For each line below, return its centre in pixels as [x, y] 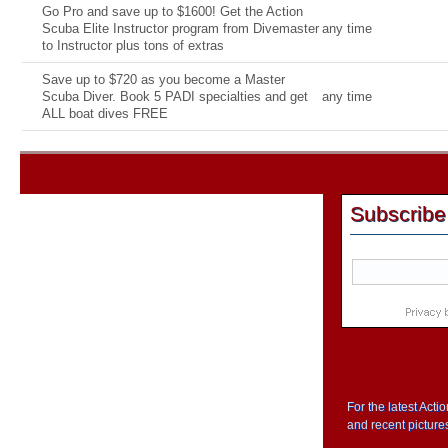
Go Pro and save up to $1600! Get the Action [172, 11]
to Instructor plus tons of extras [133, 45]
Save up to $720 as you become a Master [163, 79]
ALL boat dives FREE [105, 113]
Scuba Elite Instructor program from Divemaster [180, 28]
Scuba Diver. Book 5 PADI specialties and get [175, 96]
